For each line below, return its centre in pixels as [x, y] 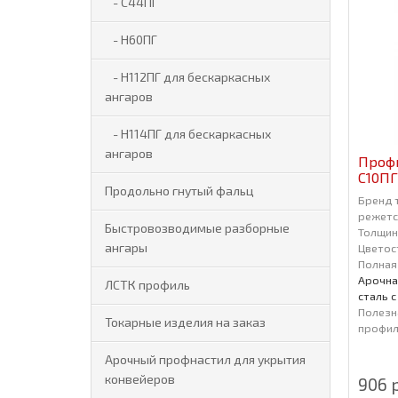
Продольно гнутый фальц [179, 191]
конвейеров [140, 379]
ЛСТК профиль [147, 285]
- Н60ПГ [131, 40]
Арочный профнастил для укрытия [205, 359]
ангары [126, 247]
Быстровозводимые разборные [197, 228]
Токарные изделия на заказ [185, 322]
